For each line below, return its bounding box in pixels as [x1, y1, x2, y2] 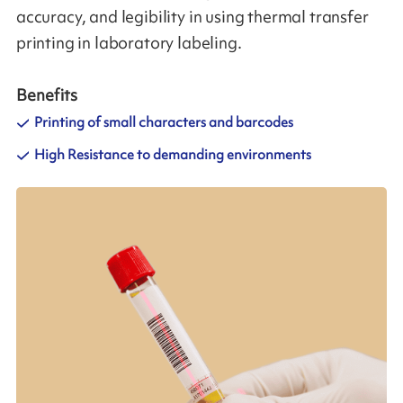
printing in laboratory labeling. [15, 32, 242, 55]
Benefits [15, 84, 77, 106]
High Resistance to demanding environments [33, 146, 311, 165]
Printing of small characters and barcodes [33, 113, 293, 132]
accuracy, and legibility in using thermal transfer [15, 6, 369, 29]
